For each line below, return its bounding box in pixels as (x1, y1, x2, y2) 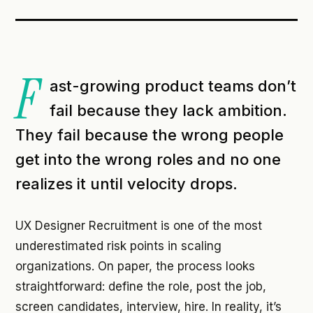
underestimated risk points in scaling (15, 239, 221, 254)
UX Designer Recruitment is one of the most (15, 219, 262, 233)
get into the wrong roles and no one (15, 150, 281, 169)
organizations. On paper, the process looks (15, 259, 255, 274)
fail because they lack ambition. (50, 101, 287, 120)
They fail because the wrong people (15, 126, 284, 145)
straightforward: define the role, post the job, (15, 279, 266, 294)
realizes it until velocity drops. (15, 175, 238, 194)
